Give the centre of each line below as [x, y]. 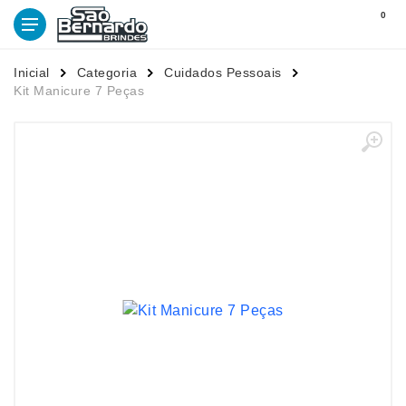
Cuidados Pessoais [223, 72]
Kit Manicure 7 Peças [79, 91]
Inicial [32, 72]
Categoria [106, 72]
